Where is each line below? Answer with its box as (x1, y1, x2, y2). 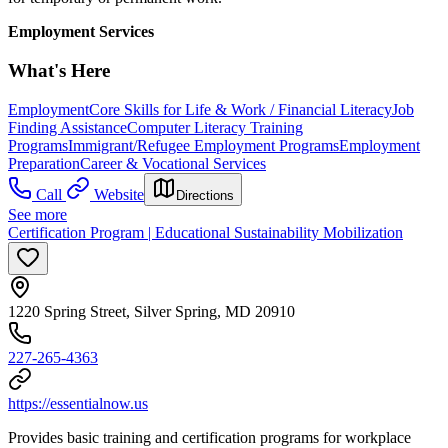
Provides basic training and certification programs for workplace (8, 428, 411, 446)
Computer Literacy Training (127, 118, 303, 136)
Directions (176, 187, 234, 203)
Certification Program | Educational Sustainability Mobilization (8, 223, 403, 241)
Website (94, 185, 144, 203)
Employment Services (8, 23, 154, 41)
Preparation (8, 154, 80, 172)
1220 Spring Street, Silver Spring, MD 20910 (8, 302, 295, 320)
